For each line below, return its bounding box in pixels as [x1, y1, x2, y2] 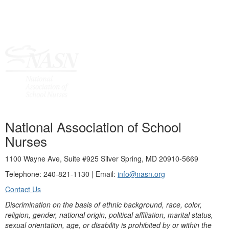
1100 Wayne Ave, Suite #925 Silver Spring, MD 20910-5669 [5, 153, 198, 164]
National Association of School [5, 117, 181, 136]
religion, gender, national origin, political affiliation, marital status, [5, 210, 213, 220]
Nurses [5, 131, 47, 150]
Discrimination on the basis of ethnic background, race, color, [5, 199, 202, 210]
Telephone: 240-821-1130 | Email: [5, 169, 118, 179]
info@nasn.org [118, 169, 165, 179]
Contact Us [5, 184, 41, 194]
